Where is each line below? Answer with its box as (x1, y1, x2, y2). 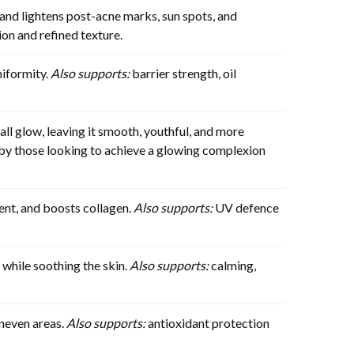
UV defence (213, 199, 279, 215)
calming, (209, 257, 256, 273)
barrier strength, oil (130, 65, 236, 81)
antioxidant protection (145, 314, 269, 330)
